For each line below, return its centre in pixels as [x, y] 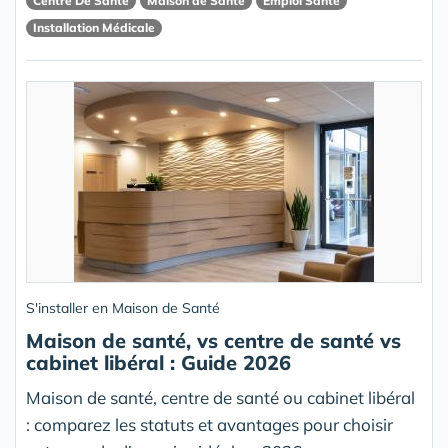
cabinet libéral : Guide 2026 [158, 363]
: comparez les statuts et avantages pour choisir [209, 425]
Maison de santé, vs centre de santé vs [213, 341]
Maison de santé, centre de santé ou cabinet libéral [220, 398]
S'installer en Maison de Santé [123, 308]
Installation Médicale [94, 27]
